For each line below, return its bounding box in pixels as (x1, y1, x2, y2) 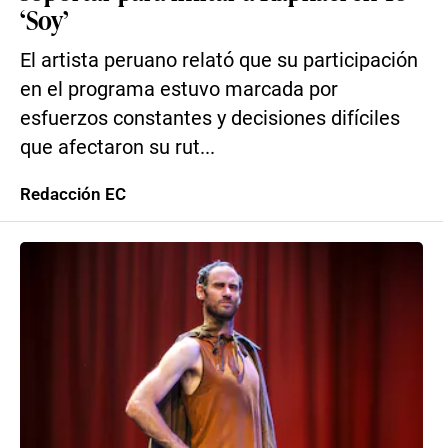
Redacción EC (20, 184, 126, 204)
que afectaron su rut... (20, 136, 215, 159)
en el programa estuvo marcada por (20, 78, 338, 101)
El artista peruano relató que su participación (20, 49, 418, 72)
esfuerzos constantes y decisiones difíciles (20, 107, 400, 130)
